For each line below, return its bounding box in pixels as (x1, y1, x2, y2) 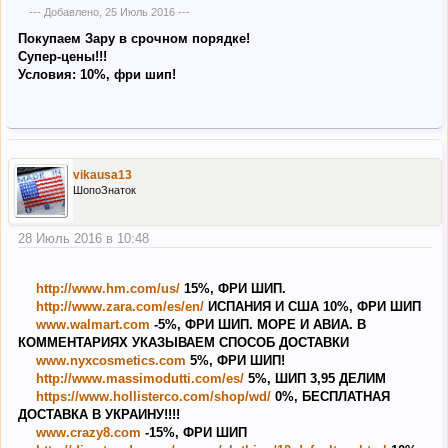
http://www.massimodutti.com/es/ (36, 371, 244, 387)
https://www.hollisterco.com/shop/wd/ (36, 389, 271, 405)
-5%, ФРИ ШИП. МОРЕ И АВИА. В (150, 317, 366, 333)
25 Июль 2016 (104, 6, 175, 19)
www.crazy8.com (36, 425, 141, 441)
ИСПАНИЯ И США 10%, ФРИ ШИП (204, 299, 421, 315)
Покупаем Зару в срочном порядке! (18, 30, 250, 46)
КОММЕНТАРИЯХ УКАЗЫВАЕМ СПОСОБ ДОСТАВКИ (18, 335, 349, 351)
